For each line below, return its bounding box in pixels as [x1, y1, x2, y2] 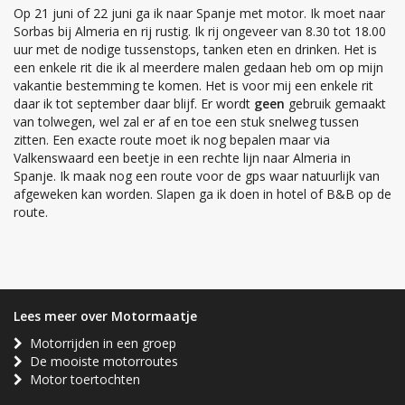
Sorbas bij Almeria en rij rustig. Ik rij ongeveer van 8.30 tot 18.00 [14, 23, 386, 41]
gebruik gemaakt [285, 95, 386, 113]
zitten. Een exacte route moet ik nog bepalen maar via [14, 131, 330, 149]
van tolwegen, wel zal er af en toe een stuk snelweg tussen [14, 113, 359, 131]
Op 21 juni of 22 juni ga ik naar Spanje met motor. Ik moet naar [14, 5, 385, 23]
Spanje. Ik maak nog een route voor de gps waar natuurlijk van [14, 167, 380, 185]
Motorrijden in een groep [23, 334, 176, 353]
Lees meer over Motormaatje [14, 307, 197, 325]
